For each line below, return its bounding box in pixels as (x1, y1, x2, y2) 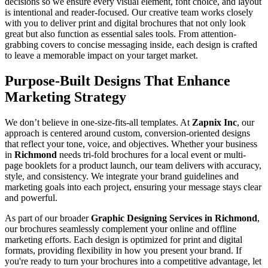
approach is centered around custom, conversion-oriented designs (5, 127, 250, 138)
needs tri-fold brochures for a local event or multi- (57, 149, 246, 160)
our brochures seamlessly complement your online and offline (5, 223, 236, 234)
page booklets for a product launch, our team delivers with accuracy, (5, 160, 261, 170)
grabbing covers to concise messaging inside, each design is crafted (5, 39, 257, 50)
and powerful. (5, 192, 57, 203)
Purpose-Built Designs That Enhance (5, 72, 230, 89)
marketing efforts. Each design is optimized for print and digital (5, 234, 242, 245)
